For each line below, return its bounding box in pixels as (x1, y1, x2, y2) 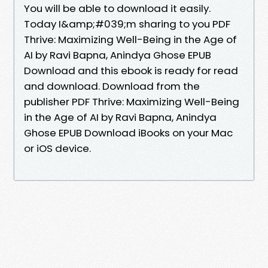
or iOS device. (24, 141, 91, 156)
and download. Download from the (24, 78, 200, 93)
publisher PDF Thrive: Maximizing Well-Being (24, 94, 239, 109)
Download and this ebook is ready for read (24, 63, 238, 78)
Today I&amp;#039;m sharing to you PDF (24, 16, 230, 31)
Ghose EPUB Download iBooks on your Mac (24, 125, 233, 140)
